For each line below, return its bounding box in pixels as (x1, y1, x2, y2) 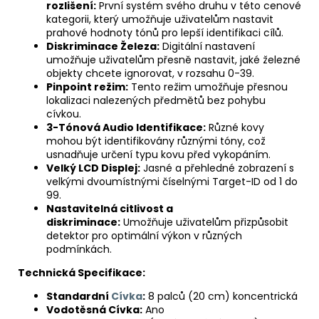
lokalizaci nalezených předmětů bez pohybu (46, 93, 266, 108)
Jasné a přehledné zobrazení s (143, 161, 294, 176)
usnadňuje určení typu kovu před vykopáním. (46, 147, 271, 162)
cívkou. (46, 107, 81, 122)
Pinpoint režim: (46, 80, 128, 95)
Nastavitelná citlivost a (46, 202, 173, 216)
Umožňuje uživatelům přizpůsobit (123, 215, 288, 230)
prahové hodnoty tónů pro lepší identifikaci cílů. (46, 26, 283, 41)
